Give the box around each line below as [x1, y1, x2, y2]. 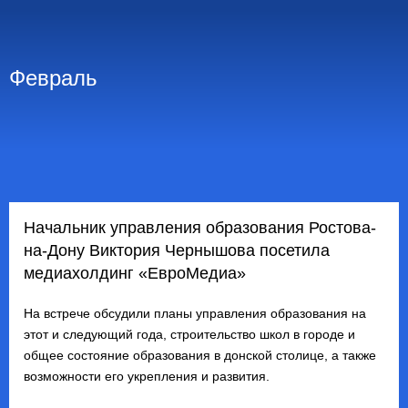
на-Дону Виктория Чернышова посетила [24, 240, 330, 260]
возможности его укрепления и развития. [24, 368, 270, 383]
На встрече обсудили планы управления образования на [24, 305, 366, 321]
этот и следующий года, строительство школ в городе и [24, 326, 355, 342]
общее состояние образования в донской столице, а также [24, 347, 376, 362]
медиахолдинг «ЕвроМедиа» [24, 263, 246, 282]
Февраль [9, 65, 97, 90]
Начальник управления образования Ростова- [24, 218, 376, 237]
